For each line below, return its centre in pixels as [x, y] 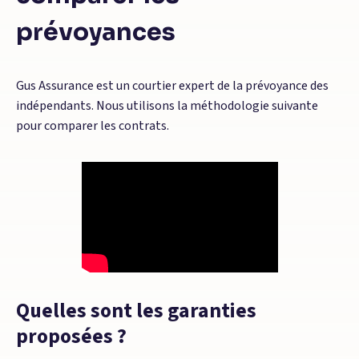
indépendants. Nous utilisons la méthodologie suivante [167, 106]
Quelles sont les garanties [136, 311]
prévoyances [96, 32]
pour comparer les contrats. [93, 126]
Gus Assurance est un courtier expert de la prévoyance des [172, 86]
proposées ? [71, 336]
